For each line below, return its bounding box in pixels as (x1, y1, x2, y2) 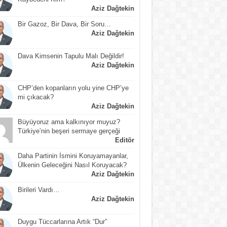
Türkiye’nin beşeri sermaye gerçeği (17, 127, 120, 135)
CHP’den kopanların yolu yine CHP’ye (17, 84, 129, 92)
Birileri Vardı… (17, 185, 60, 194)
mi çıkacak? (17, 93, 54, 101)
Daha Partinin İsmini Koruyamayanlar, (17, 152, 128, 160)
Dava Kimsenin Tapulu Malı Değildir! (17, 52, 124, 60)
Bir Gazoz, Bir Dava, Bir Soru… (17, 20, 111, 28)
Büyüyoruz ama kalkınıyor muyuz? (17, 118, 120, 126)
